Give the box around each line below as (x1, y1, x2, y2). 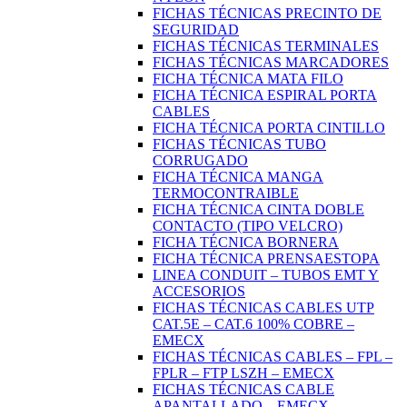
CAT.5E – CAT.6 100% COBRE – (153, 316, 354, 333)
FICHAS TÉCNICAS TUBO (153, 136, 326, 153)
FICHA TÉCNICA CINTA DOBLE (153, 202, 364, 218)
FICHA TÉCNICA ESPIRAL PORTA (153, 87, 377, 104)
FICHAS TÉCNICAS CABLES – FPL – (153, 349, 392, 365)
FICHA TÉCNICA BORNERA (153, 234, 339, 251)
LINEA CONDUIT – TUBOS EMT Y (153, 267, 379, 283)
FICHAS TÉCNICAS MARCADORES (153, 55, 389, 71)
